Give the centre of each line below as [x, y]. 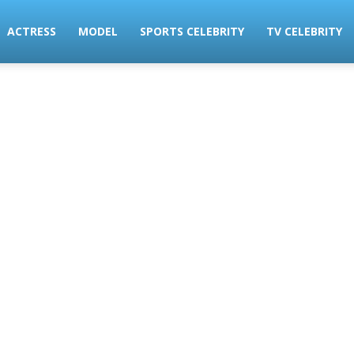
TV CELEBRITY [305, 31]
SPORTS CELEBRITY [192, 31]
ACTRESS [32, 31]
